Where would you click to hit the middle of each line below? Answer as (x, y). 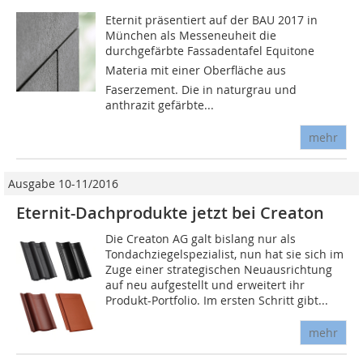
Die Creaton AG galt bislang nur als (201, 239)
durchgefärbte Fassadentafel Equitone (210, 51)
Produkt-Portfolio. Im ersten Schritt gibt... (217, 301)
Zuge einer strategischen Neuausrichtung (219, 270)
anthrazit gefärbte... (160, 105)
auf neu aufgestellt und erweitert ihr (205, 285)
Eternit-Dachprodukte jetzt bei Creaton (170, 213)
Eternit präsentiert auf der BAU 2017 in (212, 20)
